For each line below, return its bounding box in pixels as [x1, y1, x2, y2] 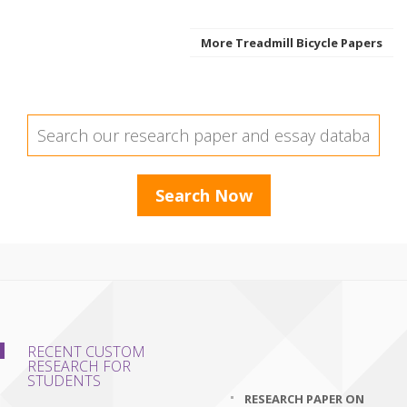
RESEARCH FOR [27, 356, 131, 376]
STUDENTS [27, 371, 101, 391]
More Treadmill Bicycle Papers [201, 35, 382, 51]
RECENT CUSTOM [27, 342, 145, 362]
